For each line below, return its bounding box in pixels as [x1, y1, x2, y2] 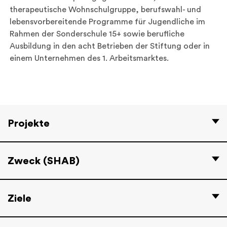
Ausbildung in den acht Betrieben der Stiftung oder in [10, 42, 210, 50]
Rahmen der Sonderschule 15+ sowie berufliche [10, 30, 184, 38]
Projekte [8, 118, 50, 129]
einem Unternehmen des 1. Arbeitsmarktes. [10, 54, 169, 62]
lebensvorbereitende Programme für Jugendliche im [10, 18, 205, 26]
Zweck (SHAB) [8, 156, 80, 166]
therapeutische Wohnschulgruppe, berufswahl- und [10, 6, 201, 14]
